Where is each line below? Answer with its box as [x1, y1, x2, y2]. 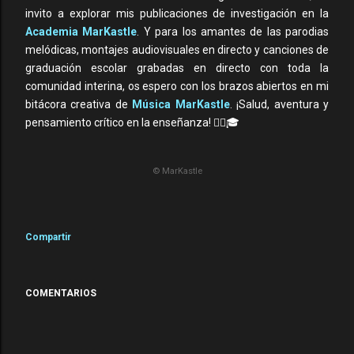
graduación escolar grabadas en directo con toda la [25, 62, 329, 74]
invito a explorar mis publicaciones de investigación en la [25, 7, 329, 20]
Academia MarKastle [25, 25, 137, 38]
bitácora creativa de [25, 98, 133, 111]
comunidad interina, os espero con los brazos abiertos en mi [25, 80, 329, 92]
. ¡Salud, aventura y [229, 98, 330, 111]
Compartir [25, 232, 71, 243]
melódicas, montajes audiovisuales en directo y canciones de [25, 43, 329, 56]
